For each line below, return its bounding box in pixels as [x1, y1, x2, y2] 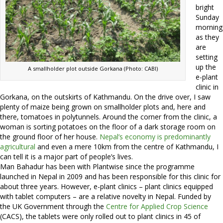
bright [196, 2, 214, 12]
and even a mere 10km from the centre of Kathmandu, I [35, 142, 219, 151]
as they [196, 32, 219, 42]
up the [196, 62, 216, 72]
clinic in [196, 82, 219, 92]
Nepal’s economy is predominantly [100, 132, 211, 141]
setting [196, 52, 218, 62]
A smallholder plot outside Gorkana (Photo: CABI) [28, 65, 158, 73]
